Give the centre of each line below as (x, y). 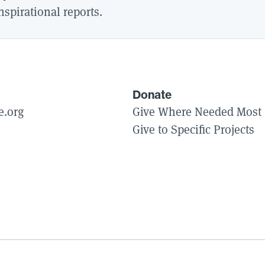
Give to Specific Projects (193, 130)
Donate (152, 95)
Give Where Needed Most (197, 112)
